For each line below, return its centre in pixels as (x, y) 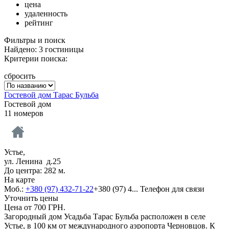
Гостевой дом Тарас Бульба (51, 95)
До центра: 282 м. (35, 170)
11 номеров (24, 113)
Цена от (19, 207)
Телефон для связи (172, 189)
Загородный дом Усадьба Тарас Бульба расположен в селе (105, 216)
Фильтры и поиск (35, 40)
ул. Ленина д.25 (32, 161)
